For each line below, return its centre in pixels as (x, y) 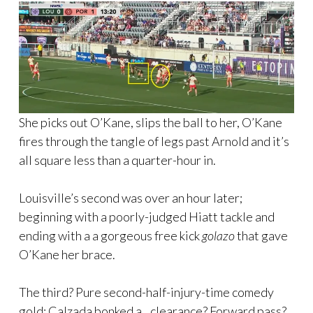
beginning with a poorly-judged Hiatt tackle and (147, 216)
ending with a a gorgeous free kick (110, 235)
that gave (261, 235)
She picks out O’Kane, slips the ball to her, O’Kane (151, 122)
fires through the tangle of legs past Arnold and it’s (154, 141)
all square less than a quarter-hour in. (117, 160)
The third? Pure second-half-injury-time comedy (146, 292)
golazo (218, 235)
